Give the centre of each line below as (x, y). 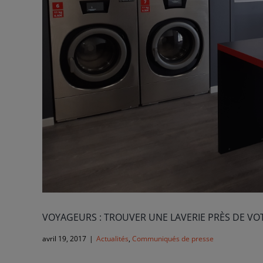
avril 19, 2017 (64, 239)
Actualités (112, 239)
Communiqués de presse (173, 239)
